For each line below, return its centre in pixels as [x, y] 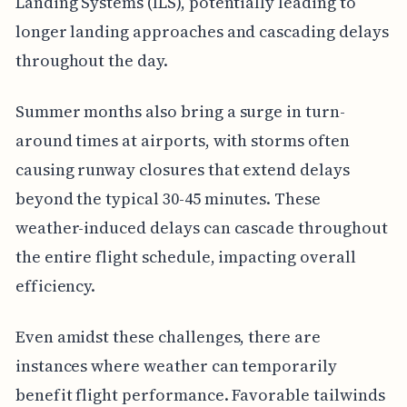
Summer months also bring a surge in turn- [180, 111]
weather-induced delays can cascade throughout [201, 227]
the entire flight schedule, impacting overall [185, 256]
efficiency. [55, 285]
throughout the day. [91, 60]
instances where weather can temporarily [176, 365]
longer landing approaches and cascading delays [202, 31]
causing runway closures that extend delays [182, 169]
